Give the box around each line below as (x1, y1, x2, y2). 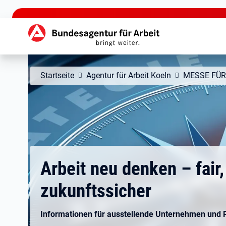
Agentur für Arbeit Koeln (86, 71, 171, 80)
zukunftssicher (40, 180, 151, 202)
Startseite (40, 71, 74, 80)
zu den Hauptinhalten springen (2, 3, 111, 13)
